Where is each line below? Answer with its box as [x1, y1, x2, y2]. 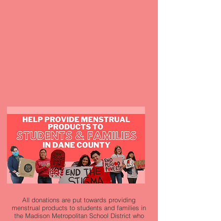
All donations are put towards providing [22, 196, 136, 204]
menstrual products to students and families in [12, 204, 146, 212]
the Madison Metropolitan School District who [14, 212, 144, 220]
